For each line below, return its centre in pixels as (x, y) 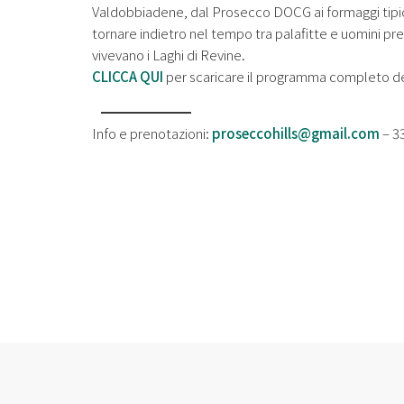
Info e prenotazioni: (152, 133)
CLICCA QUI (128, 77)
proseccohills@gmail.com (296, 133)
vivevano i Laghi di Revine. (169, 55)
